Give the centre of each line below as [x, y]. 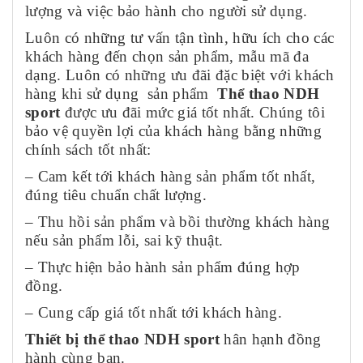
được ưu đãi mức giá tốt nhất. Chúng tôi [193, 112]
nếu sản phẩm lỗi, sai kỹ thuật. [124, 240]
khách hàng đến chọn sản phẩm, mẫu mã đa [167, 56]
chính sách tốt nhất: [88, 149]
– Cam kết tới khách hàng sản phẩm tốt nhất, [171, 176]
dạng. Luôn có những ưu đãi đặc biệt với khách [180, 75]
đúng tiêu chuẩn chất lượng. [116, 194]
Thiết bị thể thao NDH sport [125, 339]
